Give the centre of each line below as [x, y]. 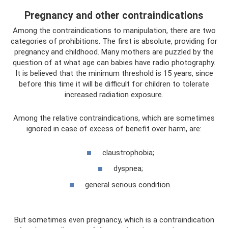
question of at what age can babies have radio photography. [114, 63]
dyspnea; [128, 169]
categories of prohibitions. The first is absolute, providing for [114, 41]
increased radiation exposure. [114, 95]
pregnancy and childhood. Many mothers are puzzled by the [114, 52]
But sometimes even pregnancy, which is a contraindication [114, 220]
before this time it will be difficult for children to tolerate [114, 84]
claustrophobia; [128, 152]
